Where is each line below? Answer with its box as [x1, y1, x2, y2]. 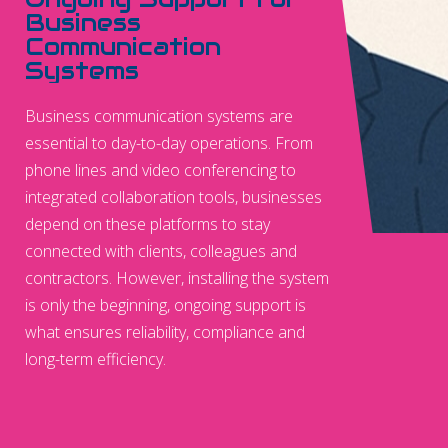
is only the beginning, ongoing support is [25, 294, 306, 316]
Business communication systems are [25, 105, 293, 127]
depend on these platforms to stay [25, 213, 270, 235]
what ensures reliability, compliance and [25, 321, 305, 343]
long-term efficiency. [25, 348, 166, 370]
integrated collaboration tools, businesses [25, 186, 322, 208]
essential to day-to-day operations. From [25, 132, 313, 154]
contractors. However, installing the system [25, 267, 329, 289]
